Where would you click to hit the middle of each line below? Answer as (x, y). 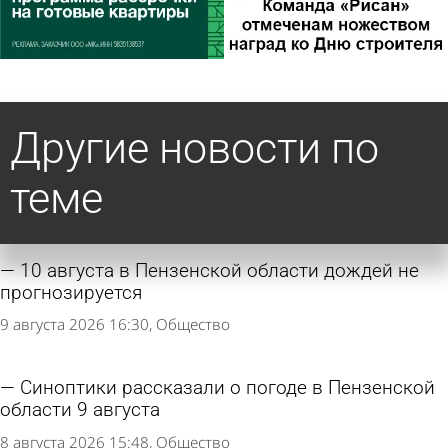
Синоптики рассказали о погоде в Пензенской (227, 388)
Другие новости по (194, 147)
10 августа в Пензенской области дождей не (219, 270)
